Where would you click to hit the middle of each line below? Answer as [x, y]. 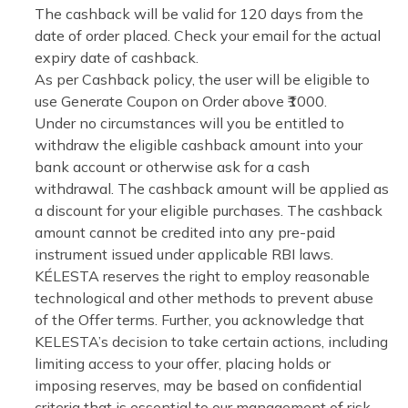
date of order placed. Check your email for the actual [208, 36]
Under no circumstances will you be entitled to [189, 123]
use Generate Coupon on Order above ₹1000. [181, 101]
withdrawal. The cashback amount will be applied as [212, 189]
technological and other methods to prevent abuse [204, 298]
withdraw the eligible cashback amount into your [199, 145]
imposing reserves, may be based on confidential [198, 385]
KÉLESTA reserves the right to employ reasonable [202, 276]
